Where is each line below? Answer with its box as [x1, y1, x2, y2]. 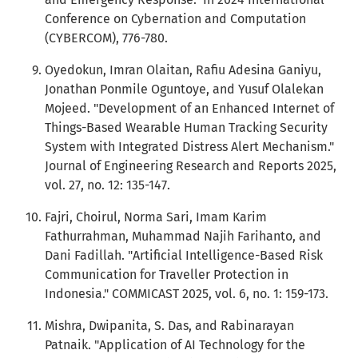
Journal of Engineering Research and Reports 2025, [45, 158, 336, 173]
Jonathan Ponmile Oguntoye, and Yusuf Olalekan [45, 82, 324, 97]
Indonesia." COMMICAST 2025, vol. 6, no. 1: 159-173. [45, 286, 328, 301]
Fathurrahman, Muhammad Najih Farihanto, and [45, 229, 321, 244]
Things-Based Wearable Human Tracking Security [45, 120, 328, 135]
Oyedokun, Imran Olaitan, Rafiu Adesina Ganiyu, [45, 62, 321, 78]
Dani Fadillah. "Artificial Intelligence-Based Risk [45, 248, 323, 263]
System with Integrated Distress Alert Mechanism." [45, 139, 334, 154]
